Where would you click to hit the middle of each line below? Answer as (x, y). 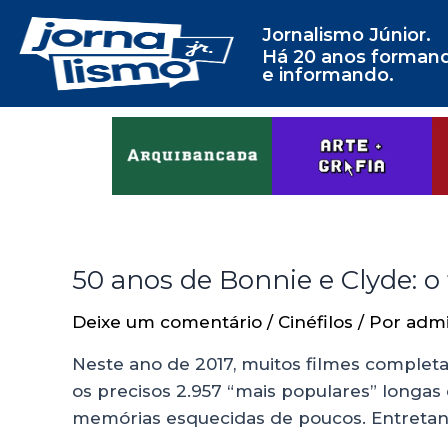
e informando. (327, 75)
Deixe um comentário (167, 322)
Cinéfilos (315, 322)
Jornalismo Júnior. (346, 35)
